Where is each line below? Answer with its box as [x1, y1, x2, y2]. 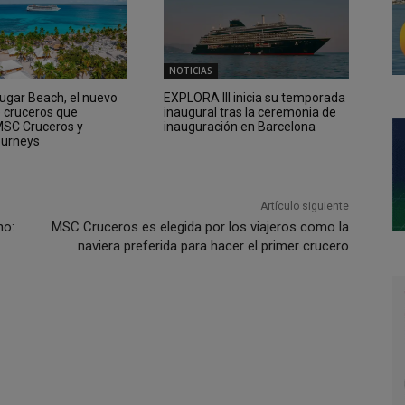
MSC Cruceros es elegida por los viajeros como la [51, 218, 349, 235]
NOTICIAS [168, 63, 212, 77]
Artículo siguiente [259, 199, 349, 212]
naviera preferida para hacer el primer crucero [77, 237, 349, 254]
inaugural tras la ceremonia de [163, 104, 336, 119]
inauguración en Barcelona [163, 118, 316, 134]
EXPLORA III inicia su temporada [163, 89, 345, 105]
